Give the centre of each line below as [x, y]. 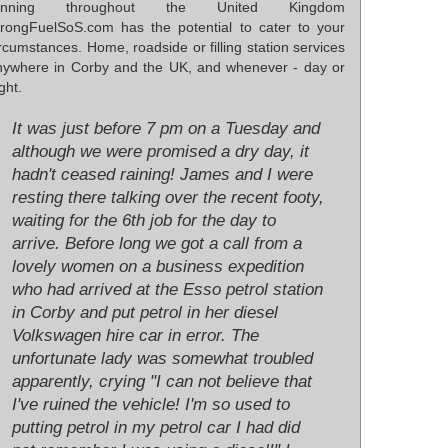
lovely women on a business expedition [158, 267]
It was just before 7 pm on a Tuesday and [166, 129]
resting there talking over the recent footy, [168, 198]
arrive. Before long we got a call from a [157, 244]
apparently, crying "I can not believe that [162, 382]
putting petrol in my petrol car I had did [156, 428]
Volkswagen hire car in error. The [135, 336]
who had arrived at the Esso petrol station [167, 290]
